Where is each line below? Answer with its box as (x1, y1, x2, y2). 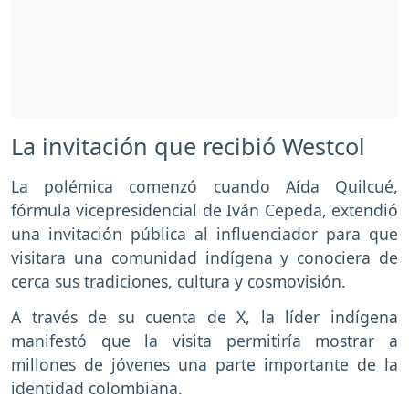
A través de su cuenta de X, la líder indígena (11, 305, 398, 328)
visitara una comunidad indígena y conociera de (11, 246, 398, 269)
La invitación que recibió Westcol (11, 131, 365, 163)
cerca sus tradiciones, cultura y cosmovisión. (11, 270, 346, 293)
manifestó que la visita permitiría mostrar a (11, 329, 398, 351)
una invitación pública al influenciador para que (11, 223, 398, 246)
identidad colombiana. (11, 376, 183, 399)
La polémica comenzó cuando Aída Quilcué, (11, 175, 398, 198)
